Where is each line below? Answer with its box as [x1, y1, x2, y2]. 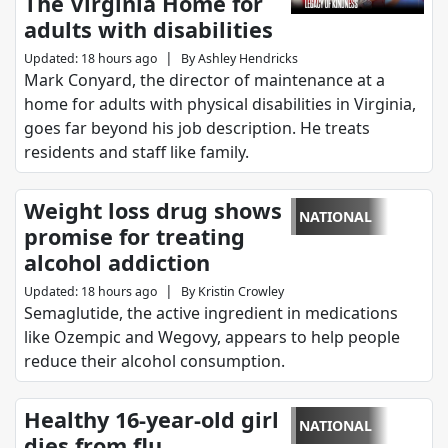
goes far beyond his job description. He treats [24, 117, 370, 140]
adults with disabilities [24, 15, 273, 45]
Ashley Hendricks [198, 50, 298, 68]
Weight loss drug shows [24, 196, 282, 226]
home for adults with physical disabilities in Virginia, [24, 93, 416, 116]
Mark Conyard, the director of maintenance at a [24, 69, 385, 92]
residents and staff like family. [24, 141, 249, 164]
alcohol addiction [24, 248, 210, 278]
